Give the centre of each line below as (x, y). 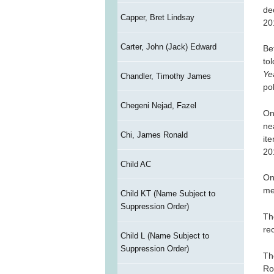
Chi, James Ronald (154, 135)
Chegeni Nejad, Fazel (158, 106)
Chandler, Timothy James (165, 76)
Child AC (135, 165)
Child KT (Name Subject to (168, 194)
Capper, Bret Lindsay (157, 18)
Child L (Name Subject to (165, 236)
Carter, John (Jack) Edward (168, 47)
